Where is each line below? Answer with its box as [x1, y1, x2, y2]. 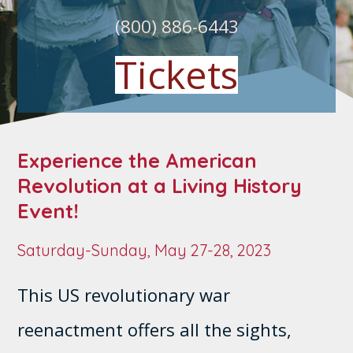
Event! [17, 198, 80, 223]
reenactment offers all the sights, [17, 317, 292, 341]
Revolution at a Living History [17, 173, 303, 198]
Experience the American [17, 147, 258, 173]
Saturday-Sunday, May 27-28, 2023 [17, 240, 272, 260]
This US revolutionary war [17, 282, 231, 307]
